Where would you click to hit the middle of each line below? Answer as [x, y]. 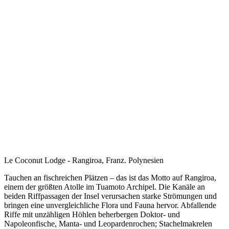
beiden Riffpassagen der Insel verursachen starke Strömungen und [110, 196]
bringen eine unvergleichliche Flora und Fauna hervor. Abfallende [110, 205]
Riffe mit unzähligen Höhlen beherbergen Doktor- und [92, 214]
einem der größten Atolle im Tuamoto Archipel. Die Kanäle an [105, 187]
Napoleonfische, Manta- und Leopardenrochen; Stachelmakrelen [108, 223]
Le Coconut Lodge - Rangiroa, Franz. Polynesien [84, 160]
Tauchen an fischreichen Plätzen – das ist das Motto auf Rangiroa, [110, 177]
